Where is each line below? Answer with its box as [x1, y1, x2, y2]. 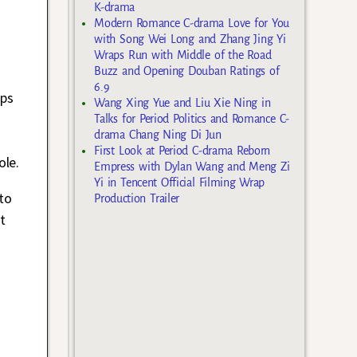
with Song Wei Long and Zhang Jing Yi [94, 33, 286, 46]
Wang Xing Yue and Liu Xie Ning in [94, 96, 271, 110]
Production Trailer [94, 192, 179, 206]
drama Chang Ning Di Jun [94, 128, 222, 142]
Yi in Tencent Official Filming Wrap [94, 176, 265, 190]
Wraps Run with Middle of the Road [94, 49, 272, 62]
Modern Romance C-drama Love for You [94, 17, 290, 30]
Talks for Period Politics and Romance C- [94, 112, 289, 126]
